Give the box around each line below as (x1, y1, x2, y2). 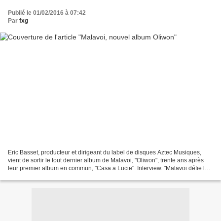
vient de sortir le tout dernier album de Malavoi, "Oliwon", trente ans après (8, 157, 204, 164)
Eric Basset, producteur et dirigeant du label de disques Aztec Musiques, (8, 149, 201, 156)
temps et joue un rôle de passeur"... (8, 173, 102, 180)
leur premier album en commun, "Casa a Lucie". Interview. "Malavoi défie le (8, 165, 208, 172)
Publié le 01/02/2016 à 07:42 (8, 9, 86, 16)
